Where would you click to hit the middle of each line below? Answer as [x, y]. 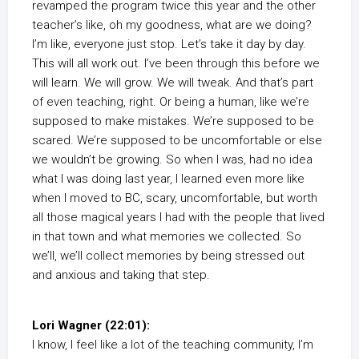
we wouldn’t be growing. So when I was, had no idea [172, 160]
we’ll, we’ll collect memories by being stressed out [168, 256]
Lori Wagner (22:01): [91, 326]
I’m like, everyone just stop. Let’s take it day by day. [169, 44]
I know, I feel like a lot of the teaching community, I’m [173, 345]
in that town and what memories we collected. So [167, 237]
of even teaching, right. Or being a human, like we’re [171, 102]
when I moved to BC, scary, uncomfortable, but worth [175, 198]
